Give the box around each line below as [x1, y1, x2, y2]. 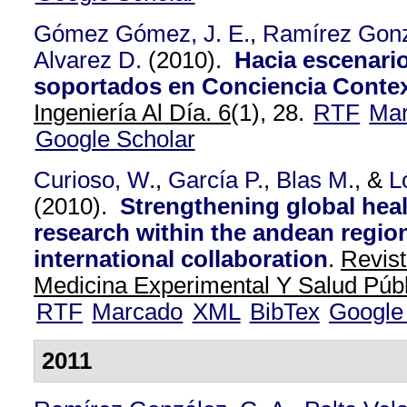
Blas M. [276, 167, 354, 193]
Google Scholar [35, 126, 195, 152]
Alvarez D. [34, 47, 142, 73]
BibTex [249, 299, 320, 324]
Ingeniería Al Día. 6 [34, 100, 231, 125]
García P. [168, 167, 263, 193]
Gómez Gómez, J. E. [34, 21, 250, 46]
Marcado [92, 299, 184, 324]
